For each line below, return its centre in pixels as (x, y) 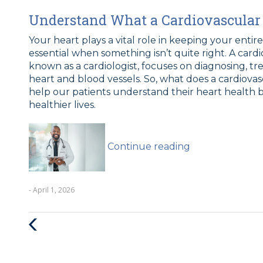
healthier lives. (62, 104)
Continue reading (149, 146)
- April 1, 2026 (52, 190)
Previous (58, 223)
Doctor (206, 180)
